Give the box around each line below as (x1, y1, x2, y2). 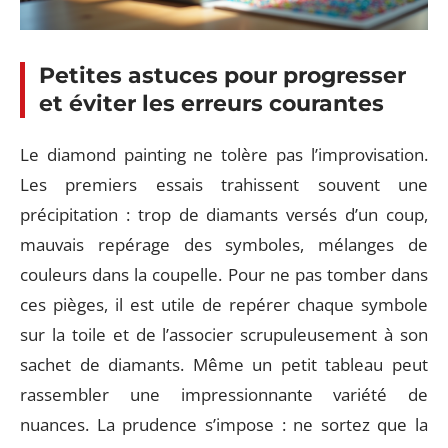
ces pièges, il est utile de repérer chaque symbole (20, 293, 428, 316)
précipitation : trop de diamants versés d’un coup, (20, 203, 428, 226)
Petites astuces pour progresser (39, 61, 406, 89)
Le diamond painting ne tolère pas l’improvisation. (20, 143, 428, 166)
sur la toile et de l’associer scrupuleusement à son (20, 323, 428, 346)
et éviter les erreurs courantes (39, 89, 384, 117)
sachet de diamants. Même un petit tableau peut (20, 353, 428, 376)
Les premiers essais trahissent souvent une (20, 173, 428, 196)
